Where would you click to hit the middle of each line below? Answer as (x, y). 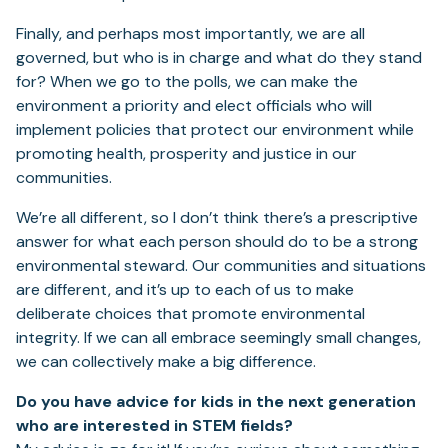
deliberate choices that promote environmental (190, 314)
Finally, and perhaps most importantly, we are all (190, 34)
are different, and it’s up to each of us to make (185, 290)
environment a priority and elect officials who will (194, 106)
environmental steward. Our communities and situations (221, 266)
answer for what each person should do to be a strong (217, 242)
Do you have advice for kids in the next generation (216, 402)
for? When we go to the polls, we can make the (187, 82)
